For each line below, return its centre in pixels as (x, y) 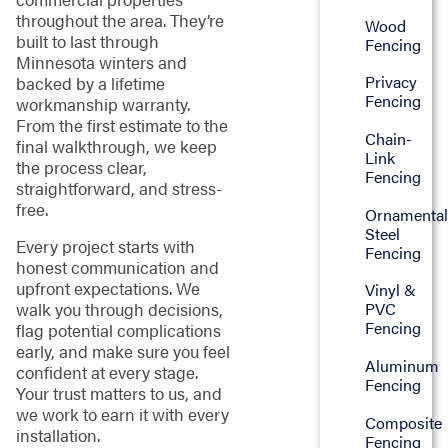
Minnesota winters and (101, 61)
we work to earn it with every (122, 414)
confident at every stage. (106, 372)
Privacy (391, 82)
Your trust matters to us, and (118, 393)
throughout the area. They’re (119, 19)
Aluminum (402, 366)
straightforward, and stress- (118, 187)
